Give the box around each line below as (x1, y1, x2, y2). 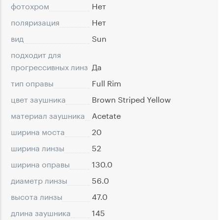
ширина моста (11, 125, 65, 137)
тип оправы (11, 76, 54, 89)
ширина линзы (11, 141, 64, 154)
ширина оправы (11, 157, 70, 170)
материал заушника (11, 109, 85, 121)
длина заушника (11, 206, 71, 219)
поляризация (11, 15, 59, 28)
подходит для (11, 48, 61, 60)
